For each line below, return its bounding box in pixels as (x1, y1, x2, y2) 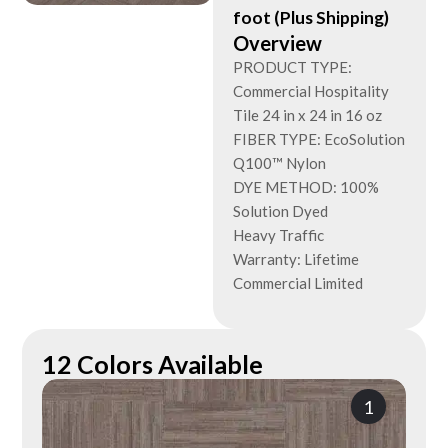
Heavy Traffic (233, 226, 325, 244)
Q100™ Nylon (233, 154, 327, 172)
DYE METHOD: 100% (233, 178, 380, 196)
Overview (233, 31, 323, 55)
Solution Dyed (233, 202, 329, 220)
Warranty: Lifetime (233, 250, 360, 268)
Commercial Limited (233, 274, 364, 292)
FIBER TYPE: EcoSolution (233, 130, 406, 148)
